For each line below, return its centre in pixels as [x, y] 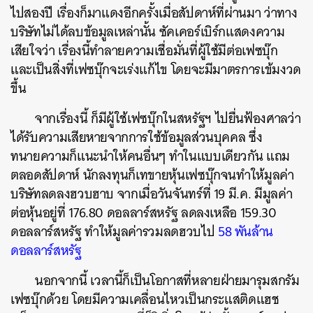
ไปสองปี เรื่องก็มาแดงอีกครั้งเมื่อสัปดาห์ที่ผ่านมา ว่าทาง [154, 13]
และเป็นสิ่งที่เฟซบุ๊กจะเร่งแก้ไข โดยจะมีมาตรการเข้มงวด [156, 70]
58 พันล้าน [246, 232]
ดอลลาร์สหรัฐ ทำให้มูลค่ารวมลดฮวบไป [114, 232]
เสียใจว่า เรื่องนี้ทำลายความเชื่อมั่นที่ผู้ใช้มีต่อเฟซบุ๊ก [144, 51]
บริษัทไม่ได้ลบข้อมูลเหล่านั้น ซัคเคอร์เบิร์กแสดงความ [148, 32]
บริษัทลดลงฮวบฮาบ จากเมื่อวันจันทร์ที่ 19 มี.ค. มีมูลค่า [152, 194]
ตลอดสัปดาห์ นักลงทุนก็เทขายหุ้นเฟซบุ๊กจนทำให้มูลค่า [152, 175]
